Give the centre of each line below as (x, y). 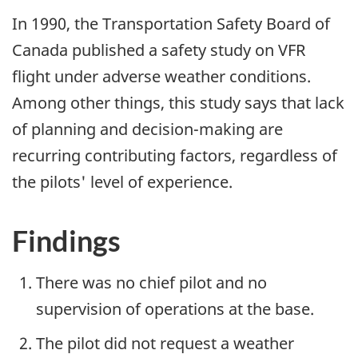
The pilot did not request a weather (165, 344)
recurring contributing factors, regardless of (175, 156)
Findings (66, 241)
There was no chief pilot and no (151, 283)
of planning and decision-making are (147, 129)
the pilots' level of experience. (122, 182)
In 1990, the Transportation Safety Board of (171, 24)
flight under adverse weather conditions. (161, 77)
